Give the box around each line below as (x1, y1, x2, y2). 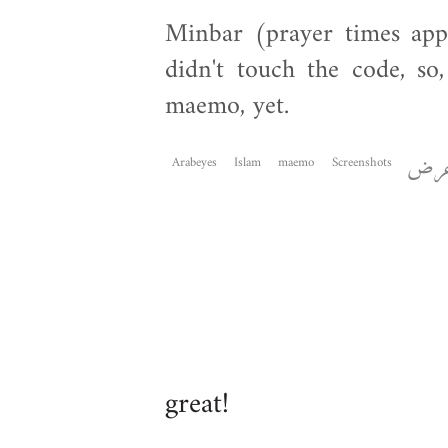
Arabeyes (171, 151, 217, 175)
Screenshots (331, 151, 392, 175)
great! (165, 380, 229, 431)
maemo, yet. (165, 84, 289, 130)
